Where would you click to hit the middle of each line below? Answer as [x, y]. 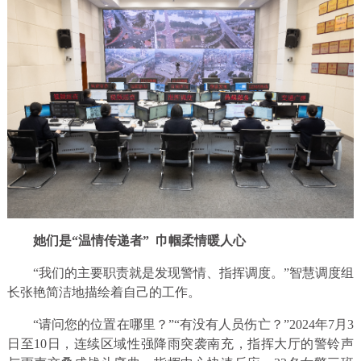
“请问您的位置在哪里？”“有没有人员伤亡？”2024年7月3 [193, 324]
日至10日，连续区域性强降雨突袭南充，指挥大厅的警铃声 [180, 343]
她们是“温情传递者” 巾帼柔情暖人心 [139, 240]
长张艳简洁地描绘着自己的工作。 [104, 292]
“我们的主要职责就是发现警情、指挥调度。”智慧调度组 [193, 272]
